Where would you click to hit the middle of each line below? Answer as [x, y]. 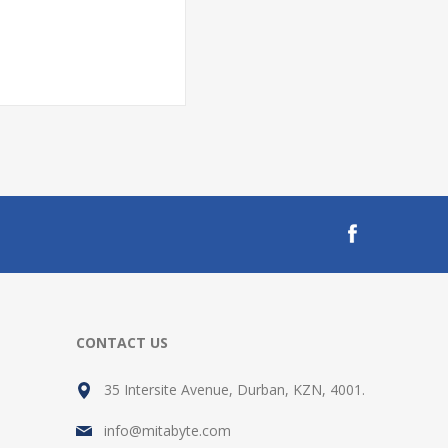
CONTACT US [122, 342]
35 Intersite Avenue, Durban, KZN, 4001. [234, 389]
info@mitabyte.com [167, 430]
